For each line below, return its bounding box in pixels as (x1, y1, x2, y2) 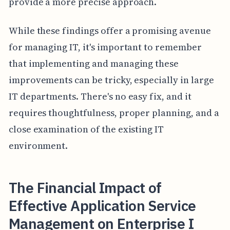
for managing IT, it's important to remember (8, 40, 202, 53)
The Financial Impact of (8, 178, 162, 197)
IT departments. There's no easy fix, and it (8, 89, 191, 103)
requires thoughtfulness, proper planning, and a (8, 106, 219, 119)
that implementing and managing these (8, 56, 179, 70)
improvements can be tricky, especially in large (8, 73, 214, 86)
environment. (8, 139, 68, 152)
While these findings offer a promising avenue (8, 24, 211, 37)
